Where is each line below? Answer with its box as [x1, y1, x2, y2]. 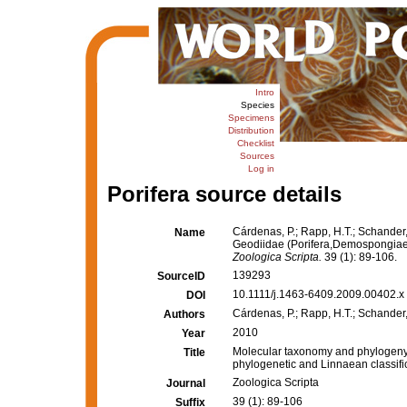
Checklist [236, 138, 274, 148]
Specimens [227, 113, 274, 123]
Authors [164, 308, 205, 321]
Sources [239, 151, 274, 161]
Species [240, 100, 274, 110]
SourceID [157, 270, 205, 283]
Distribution [227, 125, 274, 135]
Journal [166, 377, 205, 390]
